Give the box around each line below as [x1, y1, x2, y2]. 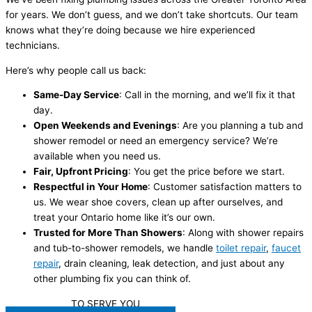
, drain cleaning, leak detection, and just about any [58, 258, 285, 270]
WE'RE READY [6, 297, 68, 309]
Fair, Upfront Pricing [33, 166, 128, 178]
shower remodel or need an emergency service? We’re [33, 135, 278, 147]
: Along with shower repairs [182, 227, 304, 239]
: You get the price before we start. [128, 166, 285, 178]
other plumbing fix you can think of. [33, 273, 191, 285]
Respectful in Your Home [33, 181, 148, 193]
